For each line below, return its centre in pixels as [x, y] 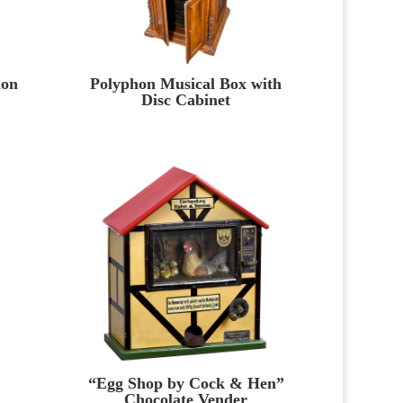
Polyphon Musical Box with [186, 83]
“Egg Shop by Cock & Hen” [186, 383]
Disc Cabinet [186, 99]
